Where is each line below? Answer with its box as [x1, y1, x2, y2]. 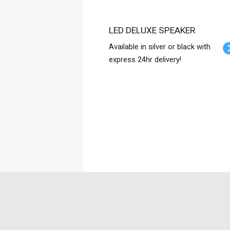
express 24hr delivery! [109, 55, 182, 64]
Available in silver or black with [109, 42, 211, 51]
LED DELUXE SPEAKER [113, 25, 196, 35]
